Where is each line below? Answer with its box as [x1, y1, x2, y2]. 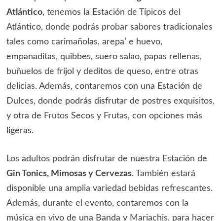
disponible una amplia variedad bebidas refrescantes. [6, 184, 213, 193]
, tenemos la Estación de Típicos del [42, 8, 181, 17]
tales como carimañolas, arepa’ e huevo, [6, 37, 162, 47]
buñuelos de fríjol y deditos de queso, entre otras [6, 67, 198, 76]
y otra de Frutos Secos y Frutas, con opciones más [6, 111, 202, 121]
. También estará [131, 169, 195, 179]
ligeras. [6, 126, 34, 136]
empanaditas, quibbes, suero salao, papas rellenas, [6, 52, 202, 62]
